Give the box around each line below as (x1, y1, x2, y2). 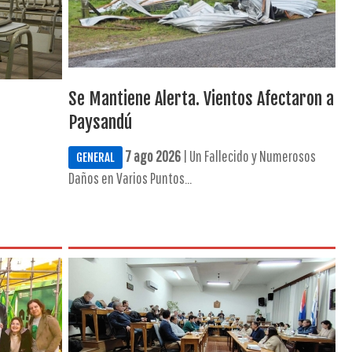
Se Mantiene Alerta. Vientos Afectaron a (68, 88, 334, 109)
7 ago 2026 (124, 147, 181, 165)
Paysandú (68, 112, 132, 133)
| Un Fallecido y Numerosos (180, 147, 316, 165)
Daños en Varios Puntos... (68, 169, 192, 187)
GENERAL (75, 150, 115, 165)
